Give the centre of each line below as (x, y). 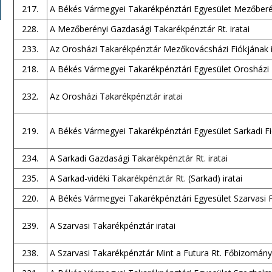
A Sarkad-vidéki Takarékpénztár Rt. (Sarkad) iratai (146, 178)
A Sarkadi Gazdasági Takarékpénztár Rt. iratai (138, 158)
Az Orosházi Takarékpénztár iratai (116, 96)
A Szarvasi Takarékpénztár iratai (112, 226)
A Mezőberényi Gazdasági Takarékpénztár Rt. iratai (149, 29)
